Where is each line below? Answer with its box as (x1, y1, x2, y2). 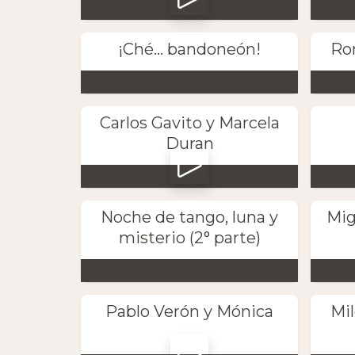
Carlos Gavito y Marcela (99, 113, 280, 132)
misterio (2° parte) (118, 228, 261, 248)
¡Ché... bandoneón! (118, 39, 261, 59)
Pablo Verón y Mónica (105, 302, 274, 322)
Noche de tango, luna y (101, 208, 279, 227)
